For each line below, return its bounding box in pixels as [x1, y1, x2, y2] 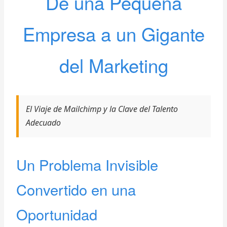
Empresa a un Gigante [22, 20, 205, 47]
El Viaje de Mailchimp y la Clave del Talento [26, 103, 178, 115]
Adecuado [26, 117, 61, 129]
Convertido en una [16, 179, 136, 200]
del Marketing [59, 51, 168, 78]
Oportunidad [16, 204, 97, 225]
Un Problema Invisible [16, 154, 158, 175]
